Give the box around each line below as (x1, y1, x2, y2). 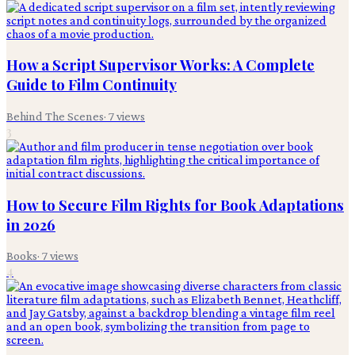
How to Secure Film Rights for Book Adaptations (6, 194, 344, 215)
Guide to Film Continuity (6, 74, 177, 95)
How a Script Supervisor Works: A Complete (6, 55, 315, 75)
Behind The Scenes (6, 109, 104, 123)
